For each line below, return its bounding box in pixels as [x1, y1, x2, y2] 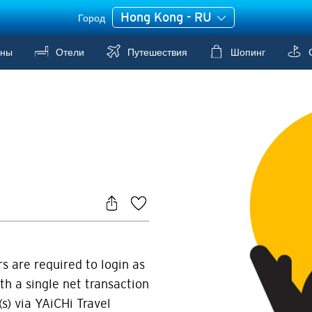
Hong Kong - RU [120, 10, 215, 24]
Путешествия [124, 47, 187, 58]
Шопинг [227, 47, 265, 58]
